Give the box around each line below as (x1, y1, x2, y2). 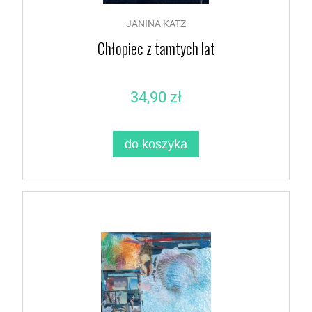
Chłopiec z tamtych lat (97, 37, 215, 60)
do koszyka (125, 136, 187, 152)
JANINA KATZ (126, 17, 186, 30)
